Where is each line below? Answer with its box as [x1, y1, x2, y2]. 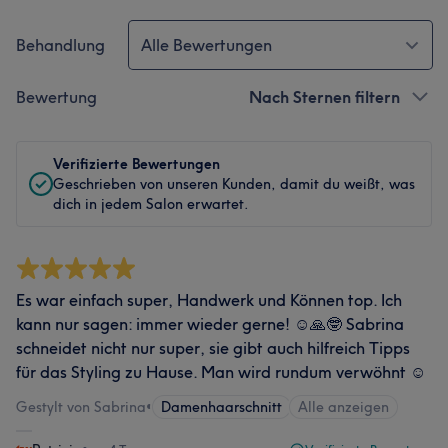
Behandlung [16, 35, 105, 55]
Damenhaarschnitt [161, 398, 282, 416]
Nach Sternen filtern [249, 87, 400, 107]
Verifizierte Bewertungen [53, 155, 220, 173]
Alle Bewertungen [141, 35, 272, 55]
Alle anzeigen [298, 398, 389, 416]
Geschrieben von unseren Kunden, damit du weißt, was [53, 175, 415, 193]
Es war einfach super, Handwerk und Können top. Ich [16, 290, 402, 310]
